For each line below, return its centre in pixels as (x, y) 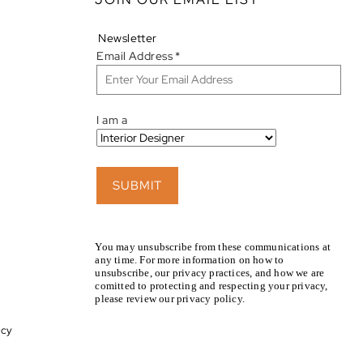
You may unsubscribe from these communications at (213, 246)
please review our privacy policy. (170, 298)
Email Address (136, 56)
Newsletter (128, 38)
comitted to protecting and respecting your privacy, (211, 285)
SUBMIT (138, 185)
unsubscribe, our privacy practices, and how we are (210, 272)
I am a (112, 120)
